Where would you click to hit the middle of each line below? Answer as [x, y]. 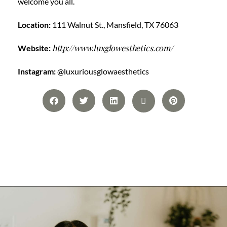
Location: [34, 25]
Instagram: [37, 71]
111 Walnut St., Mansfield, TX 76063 [115, 25]
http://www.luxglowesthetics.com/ [113, 48]
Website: [34, 48]
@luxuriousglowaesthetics [103, 71]
